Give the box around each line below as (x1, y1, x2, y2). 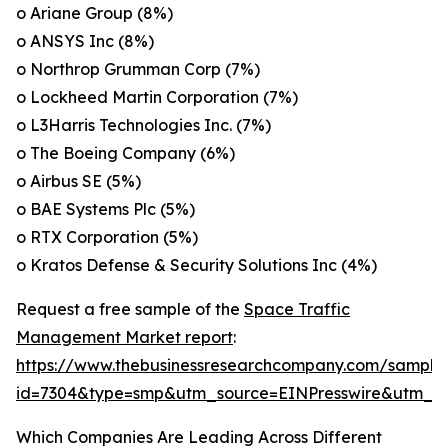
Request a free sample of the (16, 299, 244, 320)
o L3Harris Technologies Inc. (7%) (16, 115, 271, 136)
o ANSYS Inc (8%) (16, 31, 154, 52)
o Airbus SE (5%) (16, 171, 141, 192)
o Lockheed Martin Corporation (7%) (16, 87, 298, 108)
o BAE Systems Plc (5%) (16, 199, 195, 220)
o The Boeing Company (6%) (16, 143, 235, 164)
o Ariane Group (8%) (16, 3, 173, 24)
